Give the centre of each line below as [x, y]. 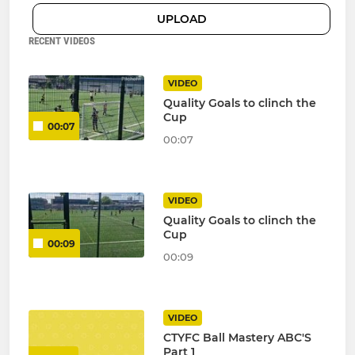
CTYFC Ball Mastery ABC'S [237, 338]
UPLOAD [181, 19]
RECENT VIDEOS [62, 41]
